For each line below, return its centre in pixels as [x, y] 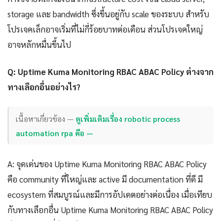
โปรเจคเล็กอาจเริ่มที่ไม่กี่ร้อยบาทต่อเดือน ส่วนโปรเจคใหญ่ [105, 29]
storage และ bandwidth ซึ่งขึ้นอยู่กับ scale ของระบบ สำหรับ [108, 14]
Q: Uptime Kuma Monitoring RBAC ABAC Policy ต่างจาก [110, 72]
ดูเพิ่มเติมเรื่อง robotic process [128, 118]
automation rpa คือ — [55, 133]
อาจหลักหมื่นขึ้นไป [39, 45]
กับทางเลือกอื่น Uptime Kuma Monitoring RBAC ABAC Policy [110, 210]
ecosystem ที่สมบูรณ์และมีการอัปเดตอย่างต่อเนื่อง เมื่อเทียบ [110, 195]
